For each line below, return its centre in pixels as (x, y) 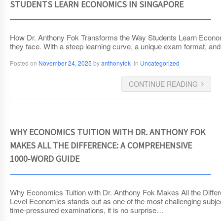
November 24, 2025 (65, 63)
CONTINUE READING (163, 84)
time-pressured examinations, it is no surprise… (87, 210)
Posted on (24, 63)
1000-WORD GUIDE (45, 160)
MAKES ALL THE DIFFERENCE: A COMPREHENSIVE (101, 147)
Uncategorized (160, 63)
